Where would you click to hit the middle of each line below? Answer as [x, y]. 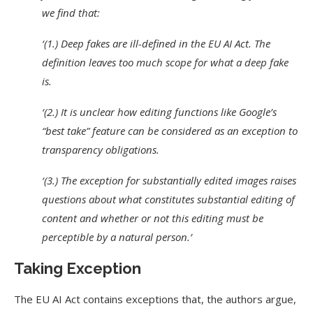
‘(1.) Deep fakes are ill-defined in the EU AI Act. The [156, 43]
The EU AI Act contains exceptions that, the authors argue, [155, 299]
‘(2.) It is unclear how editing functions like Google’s [159, 112]
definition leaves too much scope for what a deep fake [165, 62]
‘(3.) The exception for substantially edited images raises [169, 180]
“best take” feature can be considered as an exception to [170, 131]
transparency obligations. [101, 150]
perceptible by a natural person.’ [117, 237]
